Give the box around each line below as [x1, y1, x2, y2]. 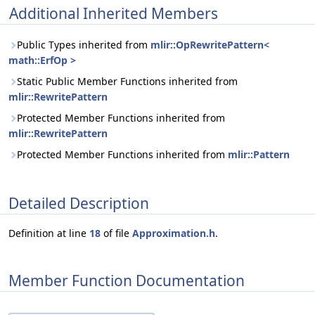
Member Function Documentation [8, 270, 245, 290]
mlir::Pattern [228, 148, 290, 161]
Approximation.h [132, 226, 215, 240]
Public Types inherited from [17, 38, 150, 51]
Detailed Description [8, 193, 149, 213]
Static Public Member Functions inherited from [17, 75, 238, 88]
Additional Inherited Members [9, 4, 218, 23]
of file [101, 226, 132, 240]
